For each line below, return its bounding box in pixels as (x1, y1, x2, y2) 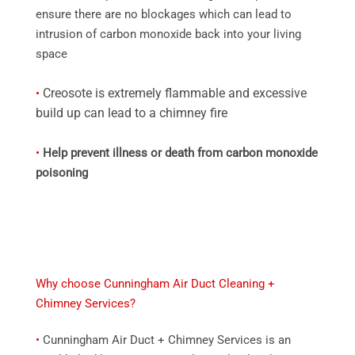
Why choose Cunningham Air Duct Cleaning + (36, 276, 275, 291)
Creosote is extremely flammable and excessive (43, 85, 307, 101)
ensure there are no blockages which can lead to (36, 6, 292, 21)
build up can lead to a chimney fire (36, 105, 227, 120)
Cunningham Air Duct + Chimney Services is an (40, 332, 291, 347)
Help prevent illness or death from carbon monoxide (43, 145, 318, 160)
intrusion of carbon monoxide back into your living (36, 26, 301, 41)
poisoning (36, 165, 88, 180)
